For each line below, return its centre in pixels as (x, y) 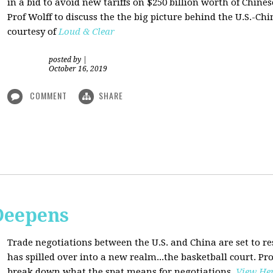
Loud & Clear (87, 32)
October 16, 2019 (78, 69)
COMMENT (48, 95)
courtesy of (33, 32)
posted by (66, 60)
